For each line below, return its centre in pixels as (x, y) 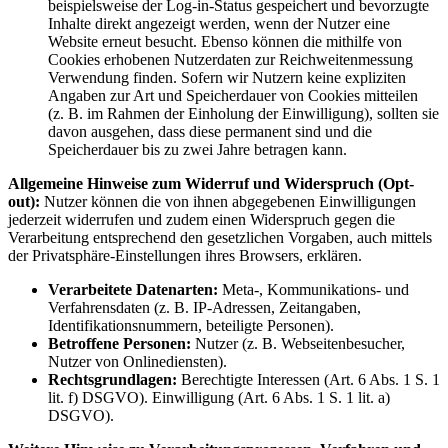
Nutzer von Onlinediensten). (137, 362)
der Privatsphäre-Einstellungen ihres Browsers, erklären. (185, 256)
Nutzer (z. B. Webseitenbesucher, (298, 344)
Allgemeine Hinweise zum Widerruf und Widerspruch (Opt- (211, 184)
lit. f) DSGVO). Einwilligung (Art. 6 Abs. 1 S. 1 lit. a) (219, 398)
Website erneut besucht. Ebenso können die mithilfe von (225, 42)
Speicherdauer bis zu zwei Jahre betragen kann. (197, 150)
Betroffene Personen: (119, 344)
